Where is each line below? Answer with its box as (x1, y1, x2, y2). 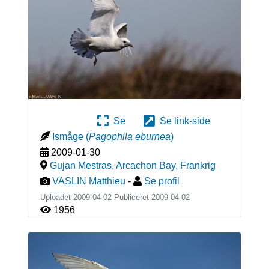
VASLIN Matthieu (52, 176, 125, 187)
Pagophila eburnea (88, 131, 171, 142)
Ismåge (52, 131, 83, 142)
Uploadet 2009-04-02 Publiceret (40, 193, 151, 202)
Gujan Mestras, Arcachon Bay (49, 160, 175, 171)
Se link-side (155, 116, 210, 127)
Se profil (144, 176, 180, 187)
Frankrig (180, 160, 216, 171)
